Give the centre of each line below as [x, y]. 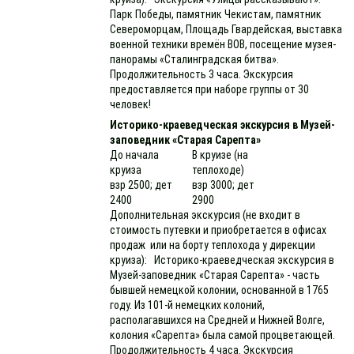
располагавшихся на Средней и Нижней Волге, [218, 320]
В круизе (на [220, 155]
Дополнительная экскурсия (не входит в [205, 215]
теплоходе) [218, 170]
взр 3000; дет [224, 185]
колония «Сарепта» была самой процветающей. [225, 335]
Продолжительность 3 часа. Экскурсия [202, 74]
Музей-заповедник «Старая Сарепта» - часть [215, 275]
